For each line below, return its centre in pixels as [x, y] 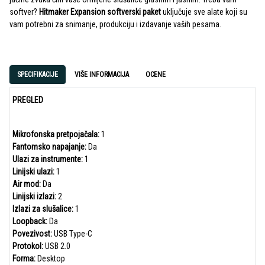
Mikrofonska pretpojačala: [56, 135]
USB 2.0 [57, 246]
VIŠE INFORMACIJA [102, 75]
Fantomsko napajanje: [49, 147]
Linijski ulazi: [33, 172]
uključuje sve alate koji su [204, 12]
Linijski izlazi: [34, 197]
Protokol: [28, 246]
